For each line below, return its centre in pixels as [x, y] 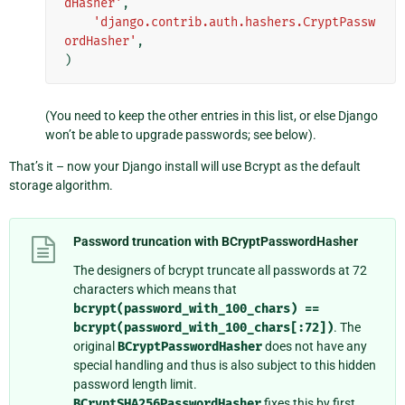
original [95, 346]
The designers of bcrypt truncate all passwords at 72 [220, 270]
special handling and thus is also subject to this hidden [225, 365]
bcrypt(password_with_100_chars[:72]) [203, 327]
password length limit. [135, 384]
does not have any [315, 346]
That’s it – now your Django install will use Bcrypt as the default [185, 166]
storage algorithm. [61, 185]
